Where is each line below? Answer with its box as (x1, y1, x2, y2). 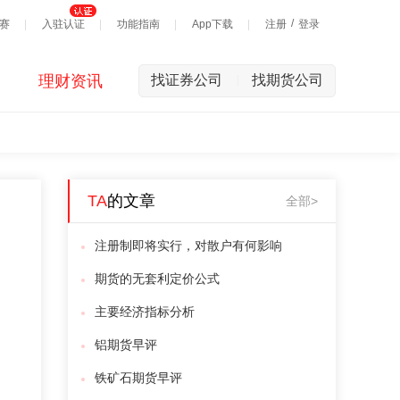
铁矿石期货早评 (95, 371, 182, 385)
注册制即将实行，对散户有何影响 (95, 238, 282, 253)
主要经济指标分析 (95, 304, 195, 319)
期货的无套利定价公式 (95, 271, 220, 286)
